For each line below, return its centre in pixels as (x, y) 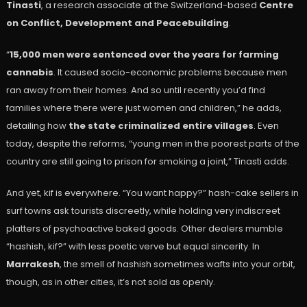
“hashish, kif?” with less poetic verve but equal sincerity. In (133, 246)
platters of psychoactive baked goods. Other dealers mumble (144, 228)
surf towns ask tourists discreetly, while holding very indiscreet (143, 210)
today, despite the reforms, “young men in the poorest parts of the (152, 143)
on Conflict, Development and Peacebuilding (117, 23)
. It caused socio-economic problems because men (170, 72)
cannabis (29, 72)
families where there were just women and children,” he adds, (144, 108)
